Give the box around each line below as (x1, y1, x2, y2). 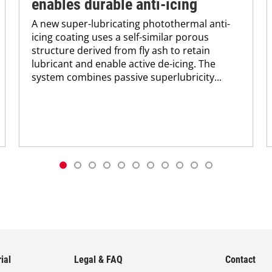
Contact (225, 254, 256, 265)
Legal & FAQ (74, 254, 123, 265)
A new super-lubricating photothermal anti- (32, 16, 231, 30)
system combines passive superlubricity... (32, 70, 222, 84)
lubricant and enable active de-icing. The (32, 56, 216, 70)
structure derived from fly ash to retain (32, 43, 211, 57)
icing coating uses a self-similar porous (32, 30, 209, 44)
